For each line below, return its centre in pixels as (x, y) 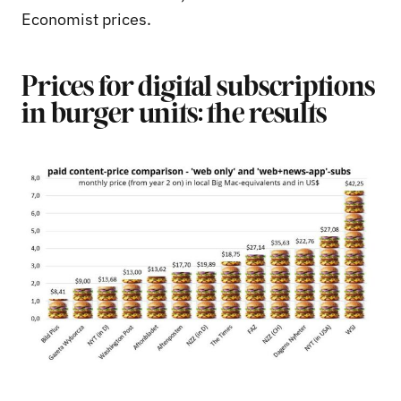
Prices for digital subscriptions (199, 88)
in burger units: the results (174, 115)
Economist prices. (86, 19)
